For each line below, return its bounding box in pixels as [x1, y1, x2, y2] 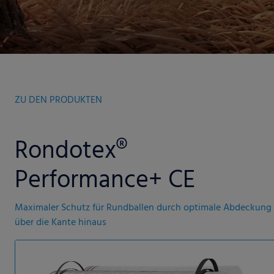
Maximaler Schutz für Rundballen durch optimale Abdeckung [15, 200, 272, 216]
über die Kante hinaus [15, 215, 106, 231]
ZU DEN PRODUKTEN [15, 92, 102, 108]
